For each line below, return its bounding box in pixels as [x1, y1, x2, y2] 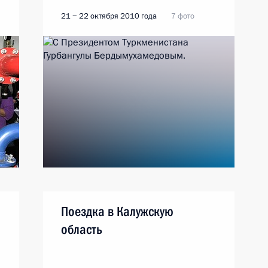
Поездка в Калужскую [61, 204, 173, 219]
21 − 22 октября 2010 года [61, 11, 157, 22]
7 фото [171, 11, 194, 22]
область [61, 222, 102, 237]
